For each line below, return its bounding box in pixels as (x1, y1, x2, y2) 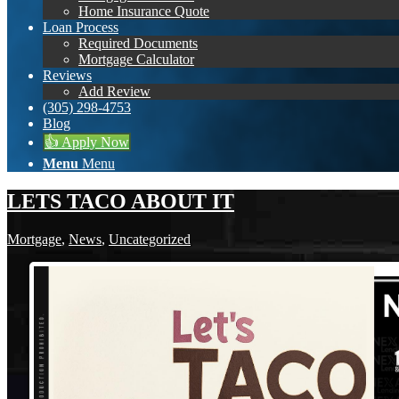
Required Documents (78, 36, 198, 51)
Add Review (78, 84, 151, 99)
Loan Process (43, 20, 118, 35)
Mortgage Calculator (78, 52, 194, 67)
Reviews (43, 68, 92, 83)
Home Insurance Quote (78, 4, 209, 19)
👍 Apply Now (45, 134, 129, 150)
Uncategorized (109, 231, 191, 247)
